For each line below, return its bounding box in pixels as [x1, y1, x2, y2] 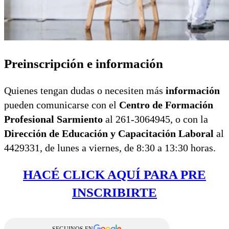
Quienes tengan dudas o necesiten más [4, 84, 166, 96]
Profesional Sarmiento [4, 113, 103, 125]
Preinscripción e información [4, 57, 163, 71]
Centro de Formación [119, 99, 213, 110]
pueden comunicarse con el [4, 99, 119, 110]
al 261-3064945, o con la [103, 113, 208, 125]
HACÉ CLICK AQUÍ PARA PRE [23, 167, 206, 181]
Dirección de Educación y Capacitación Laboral [4, 127, 214, 139]
